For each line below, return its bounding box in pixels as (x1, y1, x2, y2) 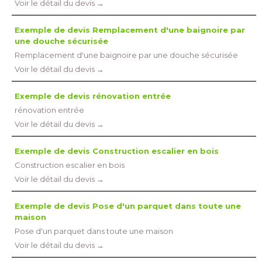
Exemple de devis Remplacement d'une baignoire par (15, 25, 245, 35)
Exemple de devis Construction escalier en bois (15, 146, 219, 156)
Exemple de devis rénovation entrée (15, 91, 171, 101)
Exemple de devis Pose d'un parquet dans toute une (15, 201, 241, 211)
